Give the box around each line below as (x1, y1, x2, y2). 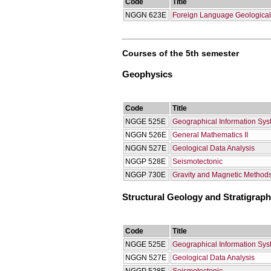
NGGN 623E (125, 11, 166, 20)
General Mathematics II (172, 130, 248, 139)
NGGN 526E (125, 130, 166, 139)
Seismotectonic (172, 157, 223, 166)
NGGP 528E (125, 157, 166, 166)
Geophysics (122, 69, 172, 79)
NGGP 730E (125, 170, 166, 179)
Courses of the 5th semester (122, 48, 239, 58)
